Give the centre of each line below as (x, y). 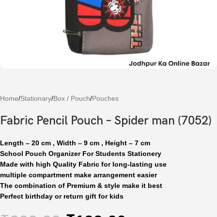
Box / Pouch (72, 98)
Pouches (105, 98)
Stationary (36, 98)
